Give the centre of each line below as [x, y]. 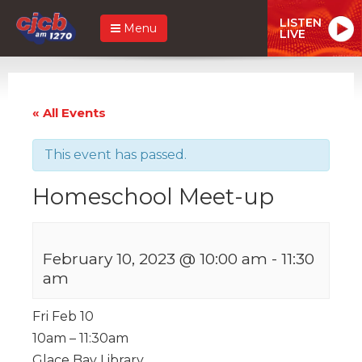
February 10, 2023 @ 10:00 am [155, 258]
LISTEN [301, 22]
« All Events [69, 112]
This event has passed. [116, 154]
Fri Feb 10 [63, 316]
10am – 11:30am [80, 338]
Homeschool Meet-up [153, 196]
